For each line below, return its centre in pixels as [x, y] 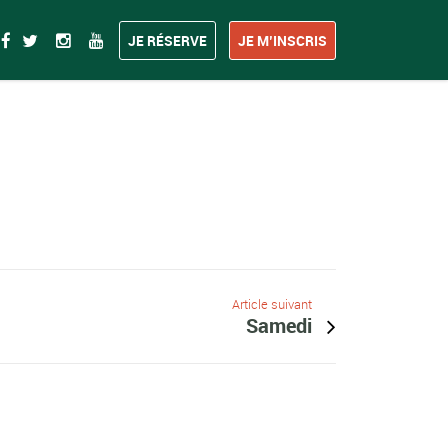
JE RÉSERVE [168, 41]
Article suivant [271, 304]
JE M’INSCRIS [282, 41]
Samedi [278, 325]
